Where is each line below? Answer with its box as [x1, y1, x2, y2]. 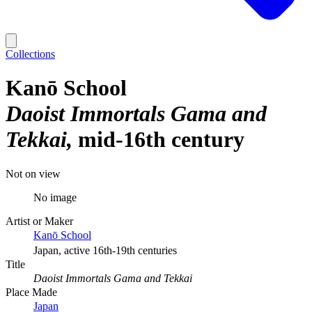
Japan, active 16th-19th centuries [33, 244, 177, 256]
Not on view [6, 167, 61, 180]
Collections [6, 48, 55, 60]
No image [33, 191, 77, 203]
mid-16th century [78, 127, 244, 153]
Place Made [6, 286, 57, 298]
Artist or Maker [6, 214, 73, 227]
